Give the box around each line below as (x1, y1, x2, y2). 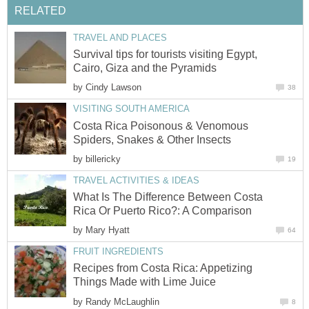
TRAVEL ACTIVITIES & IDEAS (73, 175, 199, 186)
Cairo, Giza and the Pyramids (73, 62, 217, 74)
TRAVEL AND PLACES (73, 32, 167, 43)
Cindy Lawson (86, 82, 141, 93)
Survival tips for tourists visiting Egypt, (73, 48, 257, 61)
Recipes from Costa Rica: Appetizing (73, 262, 252, 275)
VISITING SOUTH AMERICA (73, 103, 190, 114)
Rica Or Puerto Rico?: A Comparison (73, 205, 252, 217)
